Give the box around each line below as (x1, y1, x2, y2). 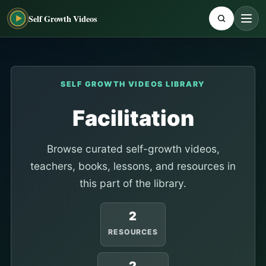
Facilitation (72, 105, 194, 131)
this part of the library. (80, 177, 186, 189)
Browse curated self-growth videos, (46, 142, 220, 155)
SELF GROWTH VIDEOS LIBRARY (60, 80, 206, 88)
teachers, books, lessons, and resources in (30, 160, 236, 172)
